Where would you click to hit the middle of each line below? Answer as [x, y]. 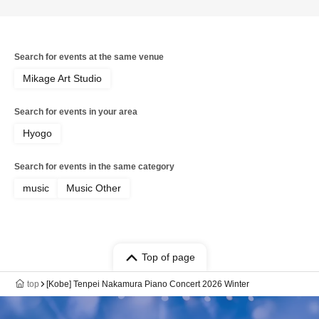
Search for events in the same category [94, 167]
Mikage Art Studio [62, 78]
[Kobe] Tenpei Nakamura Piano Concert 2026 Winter [148, 284]
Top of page [168, 257]
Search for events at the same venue [89, 57]
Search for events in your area [76, 112]
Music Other [94, 188]
